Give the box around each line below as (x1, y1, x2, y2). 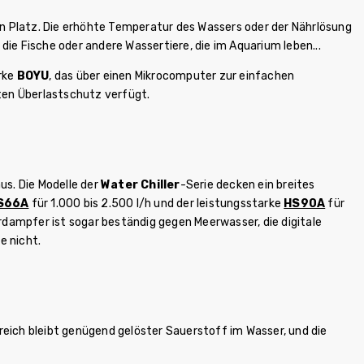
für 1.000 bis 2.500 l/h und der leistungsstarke (28, 196, 284, 210)
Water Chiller (101, 177, 180, 192)
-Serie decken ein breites (180, 177, 315, 192)
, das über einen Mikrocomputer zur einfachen (49, 68, 295, 83)
